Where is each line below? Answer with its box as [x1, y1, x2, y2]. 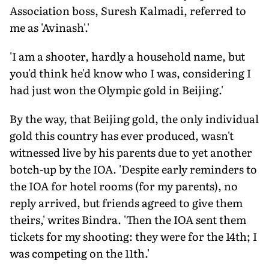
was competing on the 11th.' [10, 244, 150, 261]
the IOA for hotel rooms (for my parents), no [10, 177, 238, 194]
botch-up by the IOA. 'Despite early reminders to [10, 160, 257, 177]
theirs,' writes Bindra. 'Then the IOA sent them [10, 211, 246, 228]
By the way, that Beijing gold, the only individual [10, 110, 259, 127]
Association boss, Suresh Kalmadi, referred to [10, 2, 246, 19]
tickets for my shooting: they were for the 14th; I [10, 228, 257, 244]
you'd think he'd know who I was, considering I [10, 64, 251, 81]
